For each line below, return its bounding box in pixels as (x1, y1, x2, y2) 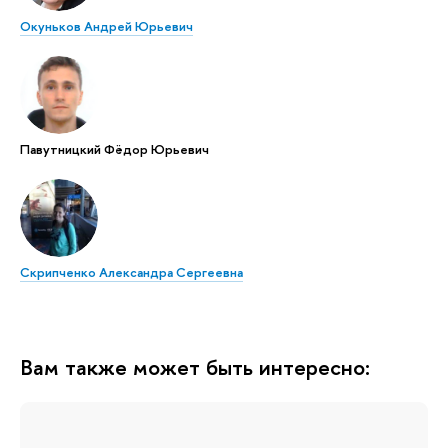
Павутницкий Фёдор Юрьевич (20, 140, 209, 159)
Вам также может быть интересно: (20, 352, 370, 383)
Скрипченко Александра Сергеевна (20, 263, 243, 282)
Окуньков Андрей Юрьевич (20, 17, 193, 36)
